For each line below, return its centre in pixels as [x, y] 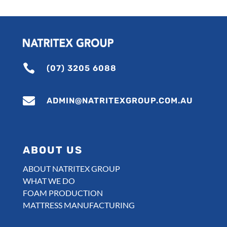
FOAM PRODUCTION [63, 193]
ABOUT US [52, 150]
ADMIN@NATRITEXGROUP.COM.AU [120, 100]
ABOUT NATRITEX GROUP [71, 168]
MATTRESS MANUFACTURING [79, 205]
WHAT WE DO [49, 180]
